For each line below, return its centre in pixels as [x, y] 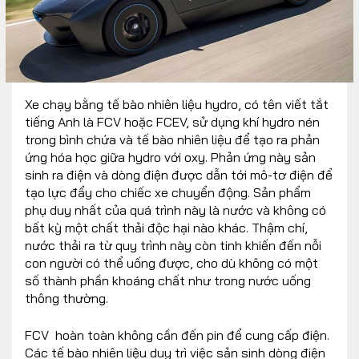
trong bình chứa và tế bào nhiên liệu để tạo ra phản [172, 140]
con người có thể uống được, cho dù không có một [171, 263]
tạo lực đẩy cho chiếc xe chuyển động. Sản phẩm [168, 193]
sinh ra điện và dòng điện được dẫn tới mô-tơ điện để [179, 175]
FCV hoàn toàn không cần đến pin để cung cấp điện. [177, 335]
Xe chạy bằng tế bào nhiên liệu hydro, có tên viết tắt [177, 105]
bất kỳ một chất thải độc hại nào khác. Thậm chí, [166, 228]
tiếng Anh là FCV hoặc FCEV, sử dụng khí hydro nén [172, 122]
